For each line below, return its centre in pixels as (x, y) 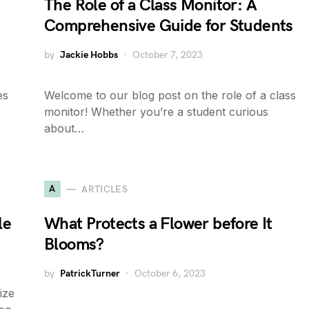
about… (64, 128)
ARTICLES (105, 189)
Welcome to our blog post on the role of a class (170, 95)
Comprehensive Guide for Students (169, 26)
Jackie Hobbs (89, 55)
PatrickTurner (90, 273)
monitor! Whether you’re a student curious (156, 112)
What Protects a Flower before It (158, 224)
